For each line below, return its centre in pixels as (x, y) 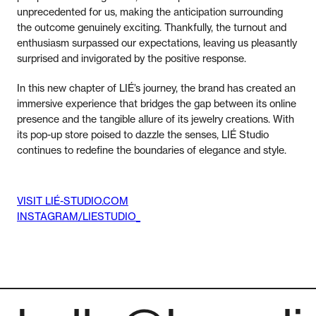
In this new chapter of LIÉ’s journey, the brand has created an (156, 87)
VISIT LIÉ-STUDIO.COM (73, 200)
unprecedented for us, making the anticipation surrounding (150, 11)
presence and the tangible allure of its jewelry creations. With (156, 119)
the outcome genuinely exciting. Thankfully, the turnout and (152, 27)
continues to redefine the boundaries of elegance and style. (152, 150)
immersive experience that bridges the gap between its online (157, 103)
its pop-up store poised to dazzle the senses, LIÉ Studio (143, 134)
